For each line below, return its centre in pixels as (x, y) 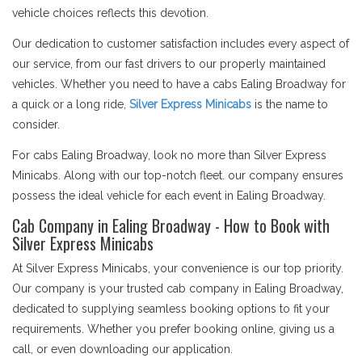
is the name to (290, 104)
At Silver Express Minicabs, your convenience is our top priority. (178, 268)
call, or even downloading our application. (122, 349)
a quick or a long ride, (71, 104)
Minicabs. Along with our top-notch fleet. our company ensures (178, 175)
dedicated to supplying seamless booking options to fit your (171, 309)
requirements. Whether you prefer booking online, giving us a (173, 329)
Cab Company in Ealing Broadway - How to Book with (171, 225)
